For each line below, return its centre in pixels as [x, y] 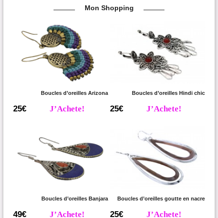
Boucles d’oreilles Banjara [75, 198]
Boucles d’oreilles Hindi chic [169, 93]
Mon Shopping [109, 8]
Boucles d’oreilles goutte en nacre [161, 198]
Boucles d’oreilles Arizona [74, 93]
